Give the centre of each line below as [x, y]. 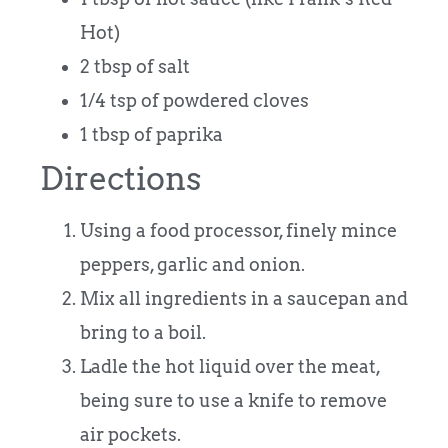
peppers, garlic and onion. [192, 264]
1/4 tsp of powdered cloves [194, 100]
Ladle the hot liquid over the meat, [230, 366]
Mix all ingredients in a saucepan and [244, 298]
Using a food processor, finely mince [238, 230]
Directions [121, 178]
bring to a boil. [143, 332]
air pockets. [130, 434]
